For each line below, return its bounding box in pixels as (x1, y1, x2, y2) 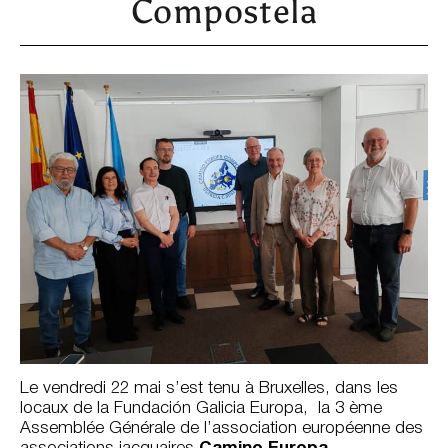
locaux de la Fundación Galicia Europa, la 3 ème (20, 401, 382, 417)
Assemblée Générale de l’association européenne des (20, 421, 423, 437)
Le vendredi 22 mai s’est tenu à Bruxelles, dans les (20, 381, 398, 397)
